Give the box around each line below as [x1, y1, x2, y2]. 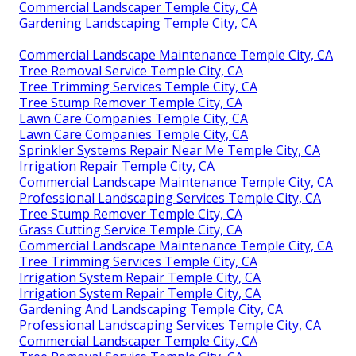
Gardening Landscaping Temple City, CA [19, 14, 257, 32]
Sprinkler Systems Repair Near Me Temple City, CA [19, 141, 320, 159]
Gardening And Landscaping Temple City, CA [19, 300, 283, 318]
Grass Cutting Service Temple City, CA [19, 220, 242, 238]
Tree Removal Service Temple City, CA [19, 61, 243, 79]
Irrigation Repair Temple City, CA [19, 157, 215, 175]
